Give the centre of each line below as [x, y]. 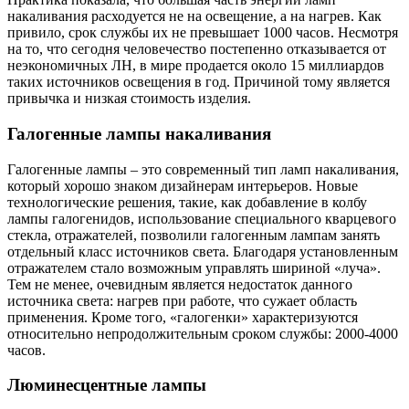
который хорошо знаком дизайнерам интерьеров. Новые [183, 185]
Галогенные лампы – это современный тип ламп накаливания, [203, 169]
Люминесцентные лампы [107, 385]
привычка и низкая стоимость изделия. [129, 99]
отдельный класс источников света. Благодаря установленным [203, 251]
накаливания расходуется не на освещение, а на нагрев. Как [194, 16]
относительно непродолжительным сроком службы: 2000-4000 [203, 333]
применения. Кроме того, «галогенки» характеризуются [183, 317]
